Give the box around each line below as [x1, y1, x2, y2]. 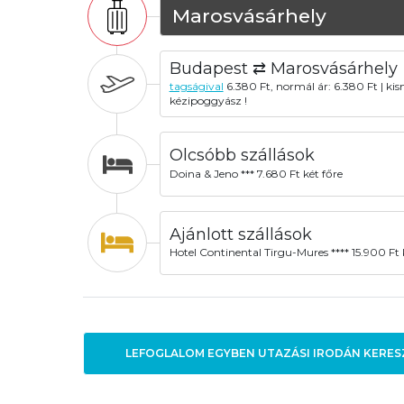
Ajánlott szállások [169, 224, 312, 244]
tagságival [169, 78, 224, 93]
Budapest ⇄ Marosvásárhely [169, 58, 398, 78]
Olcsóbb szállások [169, 145, 315, 166]
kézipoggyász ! [169, 93, 247, 107]
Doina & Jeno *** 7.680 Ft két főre [169, 166, 343, 180]
